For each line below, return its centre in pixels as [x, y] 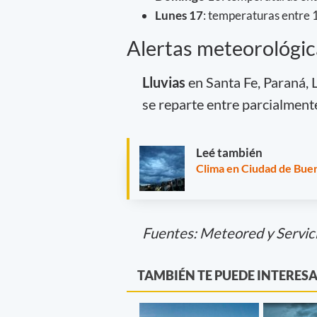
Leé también [229, 153]
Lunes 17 [179, 16]
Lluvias [165, 82]
